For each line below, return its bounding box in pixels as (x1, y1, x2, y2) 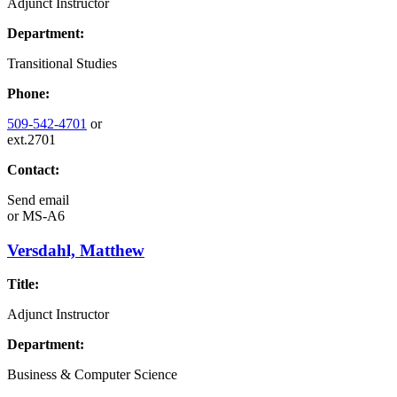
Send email (7, 191, 69, 207)
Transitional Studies (7, 55, 117, 71)
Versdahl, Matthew (7, 240, 144, 260)
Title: (7, 276, 39, 292)
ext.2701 (7, 131, 56, 147)
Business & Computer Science (7, 367, 177, 383)
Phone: (7, 85, 50, 101)
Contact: (7, 161, 59, 177)
